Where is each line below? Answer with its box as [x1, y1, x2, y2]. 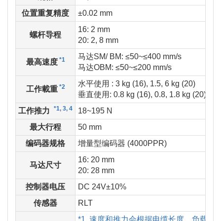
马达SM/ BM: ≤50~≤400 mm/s [78, 52, 182, 61]
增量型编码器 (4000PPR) [78, 139, 167, 148]
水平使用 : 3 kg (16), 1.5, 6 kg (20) [78, 79, 195, 88]
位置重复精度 [22, 9, 69, 18]
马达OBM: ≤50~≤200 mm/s [78, 63, 172, 72]
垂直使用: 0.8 [78, 90, 124, 99]
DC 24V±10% [78, 183, 126, 191]
